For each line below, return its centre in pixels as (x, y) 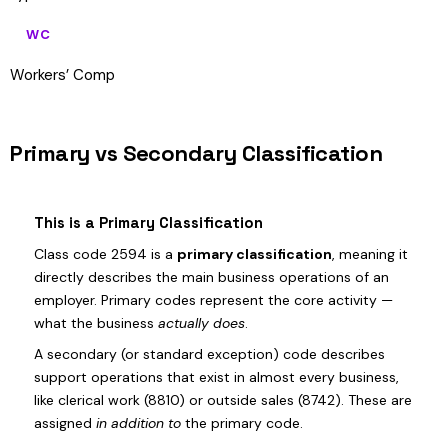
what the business (96, 323)
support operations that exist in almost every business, (216, 377)
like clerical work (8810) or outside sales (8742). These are (223, 400)
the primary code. (242, 423)
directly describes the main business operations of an (211, 277)
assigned (65, 423)
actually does (201, 323)
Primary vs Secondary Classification (196, 153)
